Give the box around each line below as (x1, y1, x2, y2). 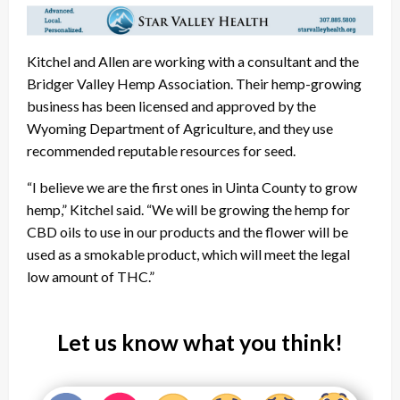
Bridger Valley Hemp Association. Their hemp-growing (27, 74, 362, 92)
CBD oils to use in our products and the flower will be (27, 222, 348, 240)
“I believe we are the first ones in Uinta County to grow (27, 178, 357, 196)
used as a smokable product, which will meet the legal (27, 245, 350, 262)
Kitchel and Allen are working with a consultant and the (27, 52, 359, 70)
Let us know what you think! (57, 328, 343, 355)
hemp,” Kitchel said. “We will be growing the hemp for (27, 200, 350, 218)
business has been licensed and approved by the (27, 96, 316, 114)
